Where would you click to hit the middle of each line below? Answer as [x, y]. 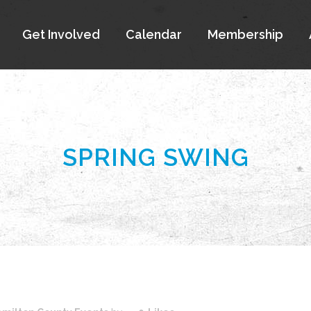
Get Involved [61, 34]
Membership [245, 34]
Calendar [154, 34]
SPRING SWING [155, 157]
